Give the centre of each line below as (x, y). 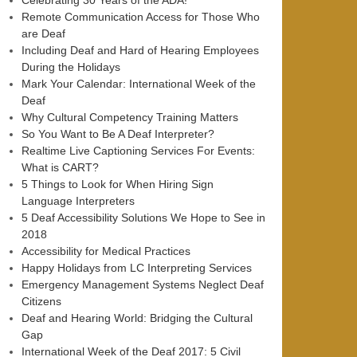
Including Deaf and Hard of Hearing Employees (140, 50)
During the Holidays (71, 67)
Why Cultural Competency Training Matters (130, 117)
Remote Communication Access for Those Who (141, 17)
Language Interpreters (78, 201)
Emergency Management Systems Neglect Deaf (143, 284)
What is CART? (60, 167)
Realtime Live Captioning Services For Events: (138, 151)
